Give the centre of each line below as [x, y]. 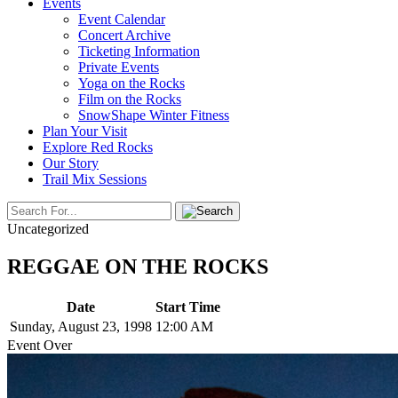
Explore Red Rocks [98, 147]
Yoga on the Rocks [131, 83]
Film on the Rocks [130, 99]
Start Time [188, 306]
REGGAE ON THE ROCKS [138, 266]
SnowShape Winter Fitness [154, 115]
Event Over [40, 345]
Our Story [71, 163]
